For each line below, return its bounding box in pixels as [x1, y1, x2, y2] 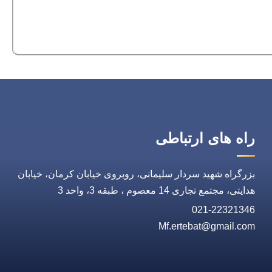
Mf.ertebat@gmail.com [158, 221, 255, 231]
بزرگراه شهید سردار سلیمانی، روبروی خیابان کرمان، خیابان [17, 169, 255, 179]
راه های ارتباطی [155, 130, 255, 146]
